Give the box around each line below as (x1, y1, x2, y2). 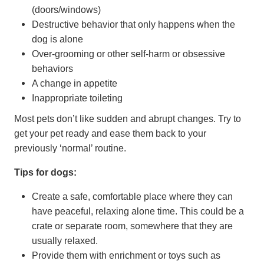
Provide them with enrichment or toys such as (32, 249, 220, 260)
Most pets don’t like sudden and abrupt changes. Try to (14, 113, 241, 124)
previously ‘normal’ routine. (14, 142, 126, 153)
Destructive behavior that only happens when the (32, 18, 235, 29)
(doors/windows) (32, 4, 101, 15)
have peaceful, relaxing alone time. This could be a (32, 205, 244, 216)
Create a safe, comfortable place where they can (32, 190, 233, 202)
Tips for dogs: (14, 166, 77, 178)
